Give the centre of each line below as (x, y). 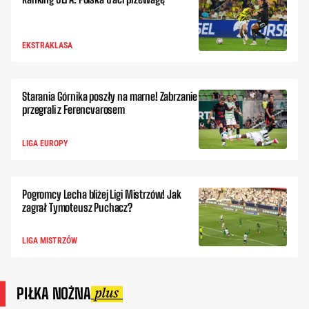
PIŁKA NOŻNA (54, 294)
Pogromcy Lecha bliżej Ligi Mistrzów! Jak (102, 194)
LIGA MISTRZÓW (50, 241)
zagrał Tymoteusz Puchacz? (77, 207)
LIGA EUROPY (45, 143)
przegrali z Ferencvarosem (73, 110)
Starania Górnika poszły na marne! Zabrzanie (110, 97)
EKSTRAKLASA (47, 46)
